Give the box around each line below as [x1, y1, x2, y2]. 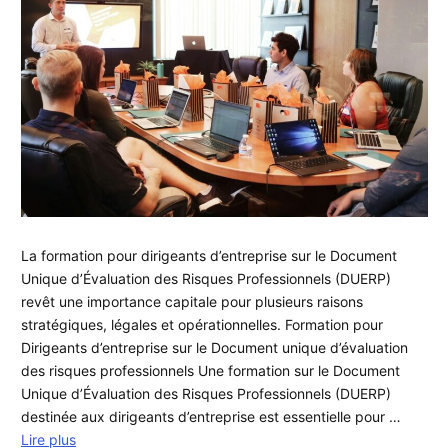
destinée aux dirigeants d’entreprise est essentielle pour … [21, 407, 401, 425]
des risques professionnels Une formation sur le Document [21, 361, 400, 379]
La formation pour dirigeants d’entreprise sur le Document [21, 246, 397, 264]
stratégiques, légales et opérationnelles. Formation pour [21, 315, 383, 333]
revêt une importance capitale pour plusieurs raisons [21, 292, 363, 310]
